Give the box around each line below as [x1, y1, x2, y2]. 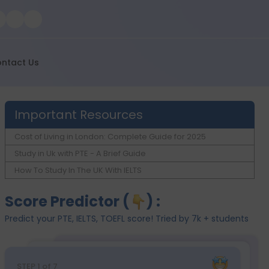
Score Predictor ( [5, 192, 130, 211]
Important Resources [14, 106, 143, 123]
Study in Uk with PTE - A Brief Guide [14, 148, 146, 159]
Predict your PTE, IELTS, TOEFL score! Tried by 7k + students [5, 213, 249, 225]
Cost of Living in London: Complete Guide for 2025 [14, 131, 206, 142]
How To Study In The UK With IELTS [14, 165, 142, 176]
